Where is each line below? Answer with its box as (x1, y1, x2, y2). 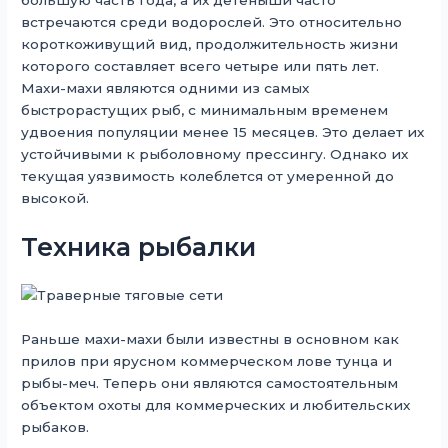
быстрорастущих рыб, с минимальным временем (21, 102, 389, 119)
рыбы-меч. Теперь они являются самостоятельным (21, 375, 399, 392)
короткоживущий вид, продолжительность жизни (21, 36, 399, 53)
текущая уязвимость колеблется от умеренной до (21, 168, 395, 185)
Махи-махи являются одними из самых (21, 80, 310, 97)
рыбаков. (21, 419, 90, 436)
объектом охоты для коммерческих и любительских (21, 397, 411, 414)
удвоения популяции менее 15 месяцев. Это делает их (21, 124, 425, 141)
